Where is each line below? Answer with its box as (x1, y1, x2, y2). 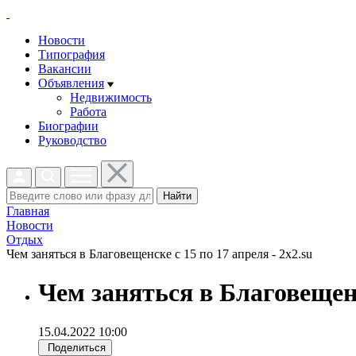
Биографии (38, 119, 99, 133)
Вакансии (38, 62, 91, 75)
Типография (38, 48, 105, 61)
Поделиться (48, 341, 106, 354)
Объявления (38, 76, 104, 90)
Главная (6, 204, 49, 218)
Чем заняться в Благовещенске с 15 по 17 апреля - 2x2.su (6, 247, 312, 261)
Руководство (38, 133, 106, 147)
